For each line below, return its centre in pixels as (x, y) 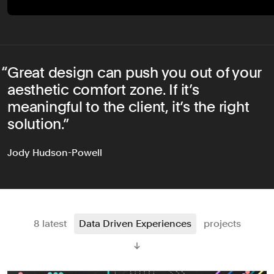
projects (222, 223)
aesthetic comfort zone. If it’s (103, 89)
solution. (35, 124)
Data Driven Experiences (135, 223)
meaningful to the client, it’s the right (128, 106)
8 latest (51, 223)
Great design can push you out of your (135, 72)
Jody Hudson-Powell (55, 152)
